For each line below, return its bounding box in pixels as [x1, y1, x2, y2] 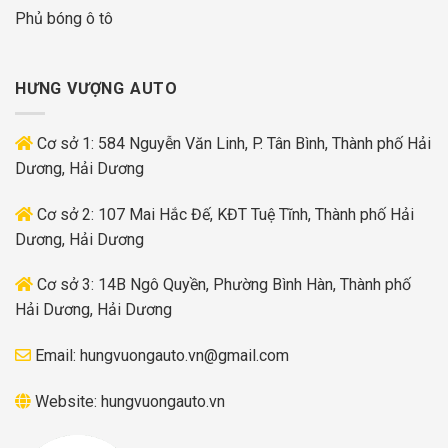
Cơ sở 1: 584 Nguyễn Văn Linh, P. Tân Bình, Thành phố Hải [33, 133, 431, 153]
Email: [31, 346, 80, 366]
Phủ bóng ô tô [15, 9, 113, 29]
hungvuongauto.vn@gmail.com [80, 346, 289, 366]
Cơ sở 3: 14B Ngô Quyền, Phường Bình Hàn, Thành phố [33, 275, 411, 295]
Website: [31, 392, 101, 411]
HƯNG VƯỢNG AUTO [15, 79, 178, 99]
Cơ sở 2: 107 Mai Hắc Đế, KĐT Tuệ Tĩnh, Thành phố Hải [33, 204, 414, 224]
